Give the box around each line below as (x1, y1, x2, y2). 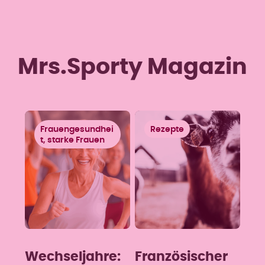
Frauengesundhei (40, 125, 114, 134)
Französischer (135, 250, 228, 263)
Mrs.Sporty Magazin (18, 56, 247, 79)
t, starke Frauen (40, 135, 105, 144)
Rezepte (150, 125, 184, 134)
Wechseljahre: (24, 250, 121, 263)
